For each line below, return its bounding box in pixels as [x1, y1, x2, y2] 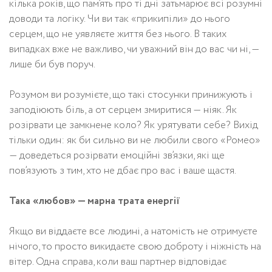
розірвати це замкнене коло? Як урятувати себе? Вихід [9, 118, 258, 134]
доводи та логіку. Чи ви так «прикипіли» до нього [9, 12, 230, 27]
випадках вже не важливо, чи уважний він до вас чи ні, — [9, 42, 259, 58]
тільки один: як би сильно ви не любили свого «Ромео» [9, 133, 260, 149]
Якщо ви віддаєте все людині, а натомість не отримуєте [9, 224, 257, 240]
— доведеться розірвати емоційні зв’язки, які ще [9, 148, 225, 164]
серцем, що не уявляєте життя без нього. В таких [9, 27, 226, 42]
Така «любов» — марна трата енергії [9, 194, 180, 209]
